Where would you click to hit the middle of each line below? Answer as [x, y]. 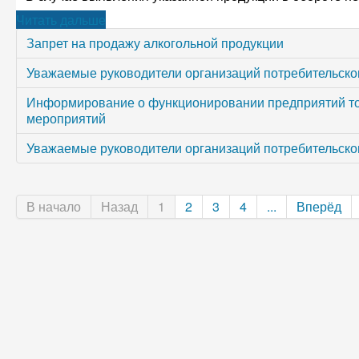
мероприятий [66, 118]
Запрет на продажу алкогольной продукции [155, 43]
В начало [54, 206]
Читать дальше [61, 20]
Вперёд [319, 206]
